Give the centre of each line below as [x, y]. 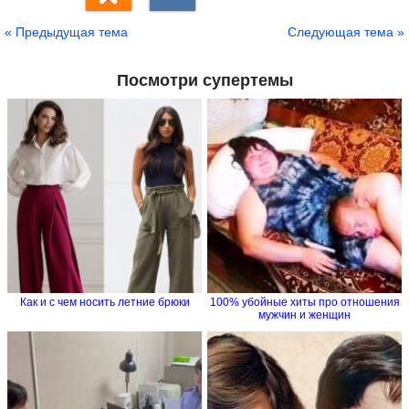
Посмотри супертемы [204, 81]
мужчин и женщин [304, 315]
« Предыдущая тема [66, 32]
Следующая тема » [346, 32]
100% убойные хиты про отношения [304, 303]
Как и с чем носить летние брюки [105, 303]
